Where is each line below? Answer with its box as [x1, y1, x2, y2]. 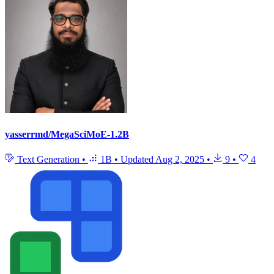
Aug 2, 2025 [155, 154, 204, 165]
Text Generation [15, 154, 82, 165]
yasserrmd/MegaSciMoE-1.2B [5, 128, 129, 139]
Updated [120, 154, 155, 165]
